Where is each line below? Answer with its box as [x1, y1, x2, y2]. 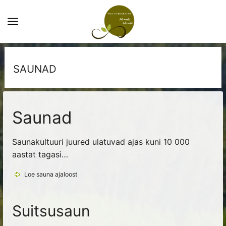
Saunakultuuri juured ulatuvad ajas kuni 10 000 [12, 136, 190, 147]
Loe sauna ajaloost [24, 170, 78, 178]
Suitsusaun [12, 201, 90, 220]
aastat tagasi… [12, 149, 68, 159]
